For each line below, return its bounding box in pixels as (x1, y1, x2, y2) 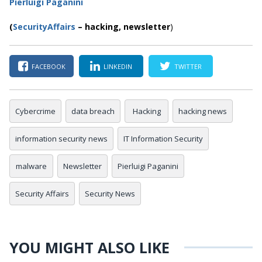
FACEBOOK (31, 61, 65, 71)
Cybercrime (15, 106, 56, 117)
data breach (71, 106, 115, 117)
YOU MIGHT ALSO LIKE (9, 237, 170, 258)
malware (16, 161, 47, 172)
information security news (15, 133, 108, 144)
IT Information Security (123, 133, 203, 144)
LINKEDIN (104, 61, 132, 71)
